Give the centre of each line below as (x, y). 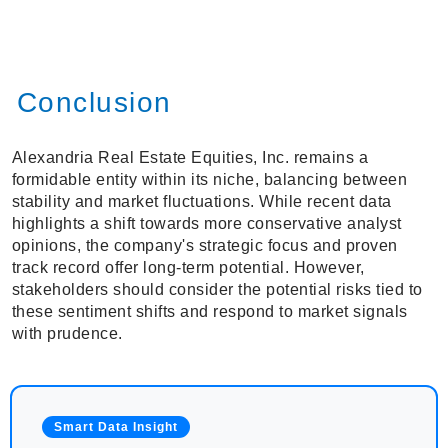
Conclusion (94, 103)
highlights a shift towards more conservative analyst (206, 224)
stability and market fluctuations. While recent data (201, 202)
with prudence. (67, 334)
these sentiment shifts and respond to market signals (209, 312)
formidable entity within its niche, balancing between (209, 180)
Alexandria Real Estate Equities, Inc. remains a (189, 158)
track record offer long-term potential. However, (188, 268)
